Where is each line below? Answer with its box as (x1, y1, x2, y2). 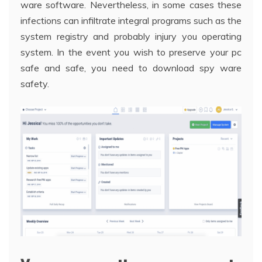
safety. (20, 78, 49, 90)
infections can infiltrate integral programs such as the (20, 15, 242, 27)
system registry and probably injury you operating (20, 30, 242, 43)
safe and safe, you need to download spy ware (20, 62, 242, 74)
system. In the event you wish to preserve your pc (20, 46, 242, 58)
